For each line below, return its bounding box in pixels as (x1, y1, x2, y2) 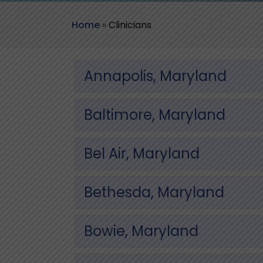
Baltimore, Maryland (84, 104, 225, 124)
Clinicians (109, 18, 151, 32)
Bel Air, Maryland (84, 143, 200, 163)
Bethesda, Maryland (84, 182, 224, 202)
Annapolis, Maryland (84, 66, 227, 86)
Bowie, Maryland (84, 221, 198, 241)
